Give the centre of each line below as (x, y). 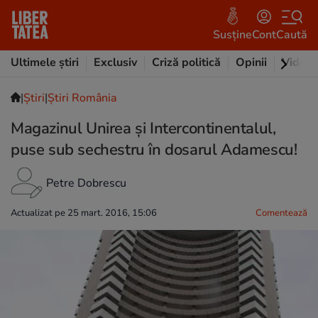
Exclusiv (115, 62)
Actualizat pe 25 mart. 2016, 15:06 (84, 213)
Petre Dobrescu (86, 183)
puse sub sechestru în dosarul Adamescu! (154, 150)
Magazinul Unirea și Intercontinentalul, (143, 128)
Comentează (281, 213)
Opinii (251, 62)
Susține (232, 34)
